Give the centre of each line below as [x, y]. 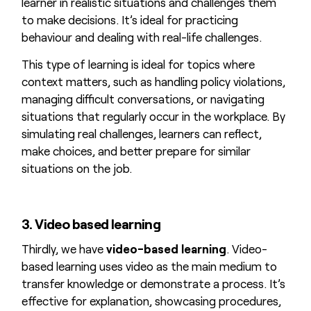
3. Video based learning [91, 223]
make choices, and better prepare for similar [136, 150]
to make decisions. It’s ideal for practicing [129, 20]
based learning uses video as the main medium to [149, 266]
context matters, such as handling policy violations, [153, 81]
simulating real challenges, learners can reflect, [141, 133]
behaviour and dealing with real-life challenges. [141, 37]
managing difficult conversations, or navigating [143, 98]
